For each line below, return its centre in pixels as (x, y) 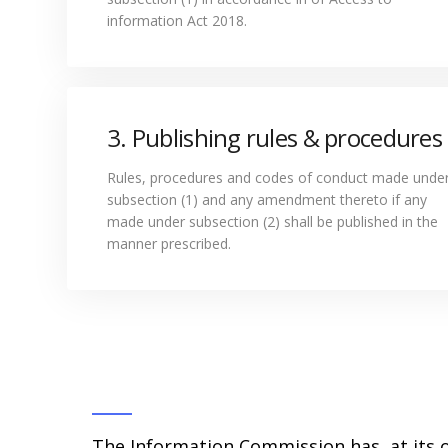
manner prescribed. (169, 243)
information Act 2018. (177, 20)
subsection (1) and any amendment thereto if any (267, 199)
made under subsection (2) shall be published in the (272, 221)
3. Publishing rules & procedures (274, 137)
